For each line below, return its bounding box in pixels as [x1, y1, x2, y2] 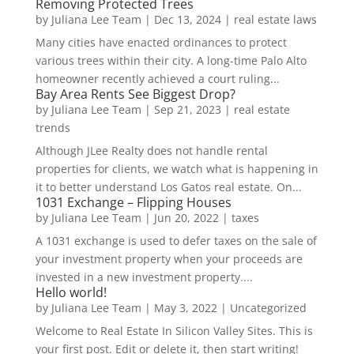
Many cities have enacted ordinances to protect [35, 35, 287, 51]
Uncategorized [229, 300, 307, 316]
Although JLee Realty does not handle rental [35, 143, 268, 159]
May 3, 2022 [153, 300, 217, 316]
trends [35, 120, 70, 136]
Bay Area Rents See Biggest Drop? [35, 85, 235, 104]
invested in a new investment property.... [35, 269, 253, 285]
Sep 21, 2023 [153, 102, 221, 118]
